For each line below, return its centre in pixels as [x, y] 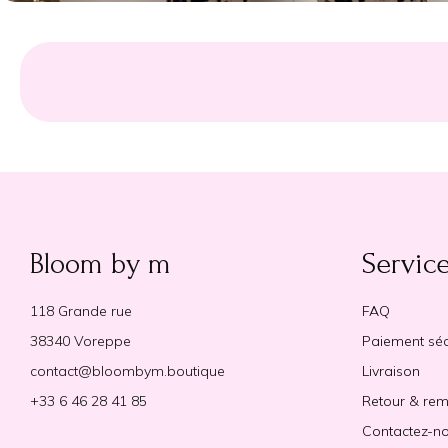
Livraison [391, 371]
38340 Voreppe [80, 341]
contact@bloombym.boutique [127, 371]
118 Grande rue [81, 311]
